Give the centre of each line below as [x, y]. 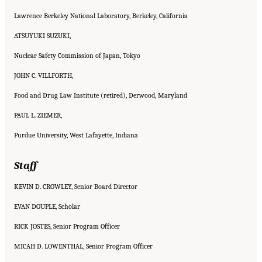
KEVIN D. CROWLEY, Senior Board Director [76, 186]
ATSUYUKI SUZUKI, [42, 35]
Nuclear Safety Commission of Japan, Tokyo [77, 55]
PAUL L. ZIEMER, [38, 115]
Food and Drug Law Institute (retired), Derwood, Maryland [101, 95]
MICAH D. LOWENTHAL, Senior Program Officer [83, 246]
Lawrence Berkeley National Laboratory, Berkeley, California [101, 15]
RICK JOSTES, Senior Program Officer [67, 226]
